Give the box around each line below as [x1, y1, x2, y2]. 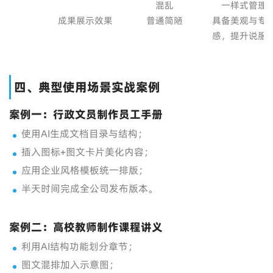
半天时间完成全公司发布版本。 [21, 182, 158, 195]
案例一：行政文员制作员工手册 [9, 107, 163, 122]
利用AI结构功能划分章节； [21, 239, 138, 253]
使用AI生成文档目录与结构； [21, 127, 147, 140]
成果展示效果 [58, 14, 113, 27]
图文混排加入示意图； [21, 258, 119, 271]
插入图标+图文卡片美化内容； [21, 145, 154, 158]
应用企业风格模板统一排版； [21, 163, 148, 177]
